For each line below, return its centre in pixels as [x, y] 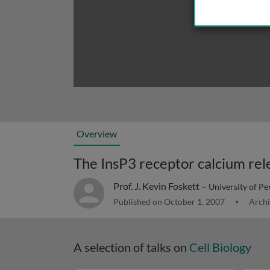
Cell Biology [220, 247]
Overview [97, 133]
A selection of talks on [131, 247]
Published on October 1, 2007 [170, 202]
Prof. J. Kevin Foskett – [161, 186]
